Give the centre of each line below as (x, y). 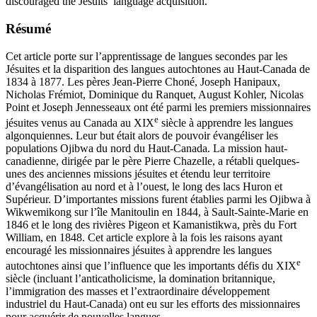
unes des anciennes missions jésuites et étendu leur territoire (138, 174)
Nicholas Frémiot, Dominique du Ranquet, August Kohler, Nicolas (155, 94)
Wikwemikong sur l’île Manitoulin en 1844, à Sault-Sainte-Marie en (157, 212)
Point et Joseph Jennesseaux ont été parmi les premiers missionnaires (158, 107)
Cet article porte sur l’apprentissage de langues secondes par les (146, 56)
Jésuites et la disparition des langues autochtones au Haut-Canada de (158, 69)
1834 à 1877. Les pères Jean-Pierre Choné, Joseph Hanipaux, (143, 81)
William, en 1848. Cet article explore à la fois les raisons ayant (144, 238)
